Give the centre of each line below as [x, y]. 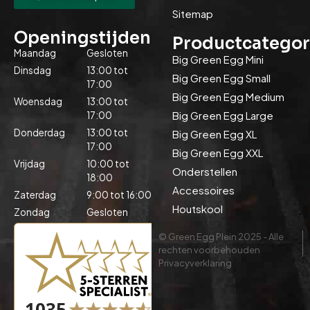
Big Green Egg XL [215, 134]
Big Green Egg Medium [229, 97]
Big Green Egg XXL [218, 153]
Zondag [32, 212]
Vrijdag [29, 164]
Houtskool [198, 209]
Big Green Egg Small [222, 78]
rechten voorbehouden [210, 250]
